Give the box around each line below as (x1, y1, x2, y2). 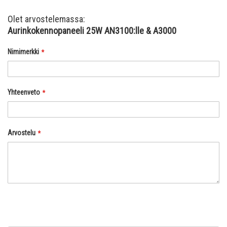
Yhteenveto (8, 88, 40, 97)
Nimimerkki (8, 48, 39, 56)
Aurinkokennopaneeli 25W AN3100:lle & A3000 (8, 25, 176, 36)
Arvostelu (8, 129, 35, 137)
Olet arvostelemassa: (8, 14, 85, 25)
